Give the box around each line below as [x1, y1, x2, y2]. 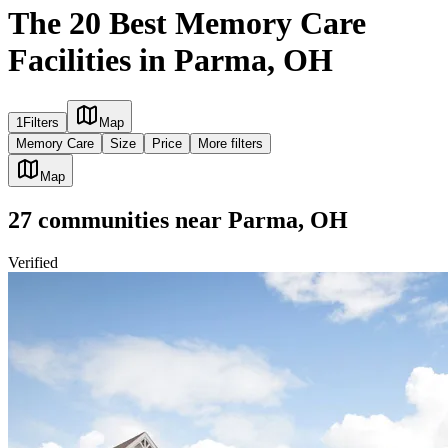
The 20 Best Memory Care [8, 4, 366, 41]
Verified [8, 254, 58, 272]
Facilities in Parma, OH [8, 41, 333, 78]
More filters [198, 136, 263, 152]
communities [32, 207, 169, 234]
